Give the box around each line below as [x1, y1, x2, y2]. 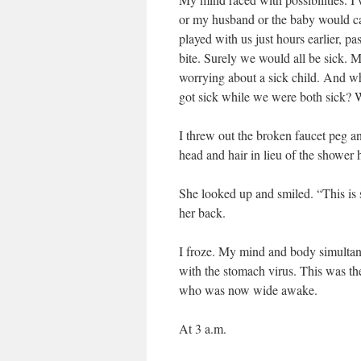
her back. [179, 204, 226, 221]
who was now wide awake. [179, 281, 317, 298]
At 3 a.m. [179, 320, 226, 337]
